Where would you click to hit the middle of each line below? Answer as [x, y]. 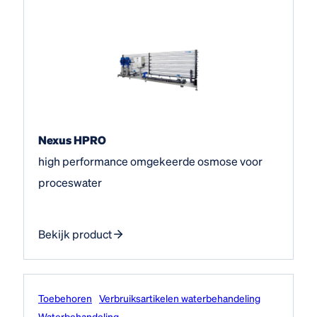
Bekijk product [75, 234]
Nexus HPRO [72, 139]
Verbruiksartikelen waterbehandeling [180, 298]
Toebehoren [65, 298]
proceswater [70, 182]
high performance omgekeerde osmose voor [150, 161]
